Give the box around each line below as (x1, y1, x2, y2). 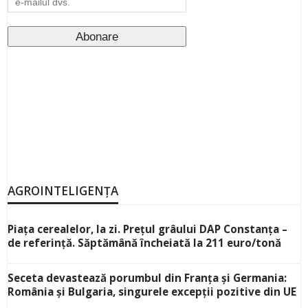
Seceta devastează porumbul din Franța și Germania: (8, 271, 287, 285)
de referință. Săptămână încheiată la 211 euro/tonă (8, 236, 281, 250)
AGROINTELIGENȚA (8, 183, 118, 199)
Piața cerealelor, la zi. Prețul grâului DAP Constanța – (8, 222, 287, 236)
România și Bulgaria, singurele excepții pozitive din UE (8, 285, 296, 299)
